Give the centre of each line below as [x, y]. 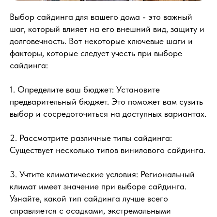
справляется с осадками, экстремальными [90, 210]
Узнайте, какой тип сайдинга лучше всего [89, 198]
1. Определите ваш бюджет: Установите [85, 89]
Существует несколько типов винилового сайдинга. [108, 150]
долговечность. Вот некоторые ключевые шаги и [101, 41]
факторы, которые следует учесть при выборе [96, 53]
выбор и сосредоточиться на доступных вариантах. [108, 113]
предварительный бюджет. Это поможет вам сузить [106, 101]
